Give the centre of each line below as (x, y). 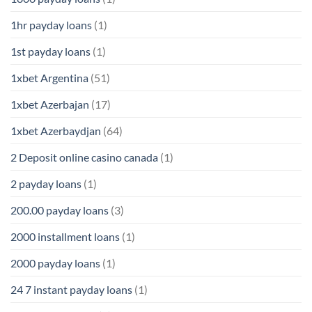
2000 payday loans (55, 263)
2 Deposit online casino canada (84, 157)
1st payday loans (50, 52)
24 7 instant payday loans (71, 290)
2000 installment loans (65, 237)
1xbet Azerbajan (50, 104)
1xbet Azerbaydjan (56, 131)
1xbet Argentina (49, 78)
